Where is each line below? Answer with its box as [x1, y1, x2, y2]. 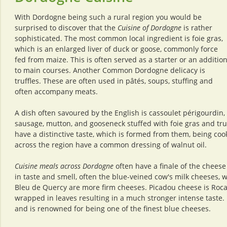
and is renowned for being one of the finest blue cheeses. [15, 204, 211, 213]
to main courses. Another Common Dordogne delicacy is [15, 65, 205, 75]
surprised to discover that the [15, 23, 118, 32]
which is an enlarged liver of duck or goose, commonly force [15, 44, 218, 54]
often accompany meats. [15, 87, 98, 96]
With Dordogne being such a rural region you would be [15, 12, 202, 22]
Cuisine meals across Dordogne [15, 161, 113, 171]
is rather [181, 23, 212, 32]
